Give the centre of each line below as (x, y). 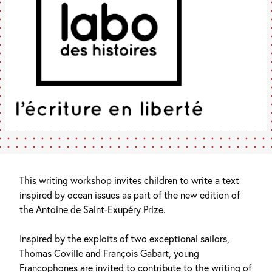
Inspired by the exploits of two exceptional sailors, (124, 239)
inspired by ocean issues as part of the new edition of (130, 195)
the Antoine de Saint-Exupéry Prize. (93, 209)
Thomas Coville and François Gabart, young (109, 253)
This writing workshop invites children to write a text (129, 180)
